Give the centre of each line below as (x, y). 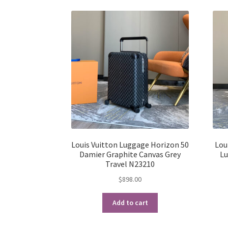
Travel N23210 (130, 164)
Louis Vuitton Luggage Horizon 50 (130, 145)
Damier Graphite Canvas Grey (130, 154)
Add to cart (130, 203)
